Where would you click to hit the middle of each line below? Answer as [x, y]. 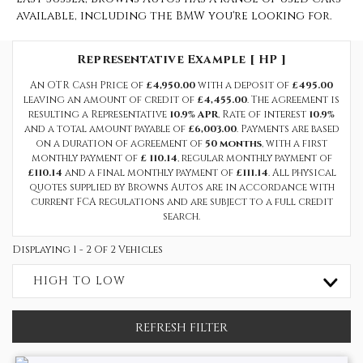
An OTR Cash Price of [88, 85]
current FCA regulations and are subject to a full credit [181, 202]
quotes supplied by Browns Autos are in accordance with [181, 187]
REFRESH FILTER [181, 328]
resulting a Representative [99, 114]
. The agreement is [293, 100]
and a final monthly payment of [149, 173]
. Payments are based [288, 129]
